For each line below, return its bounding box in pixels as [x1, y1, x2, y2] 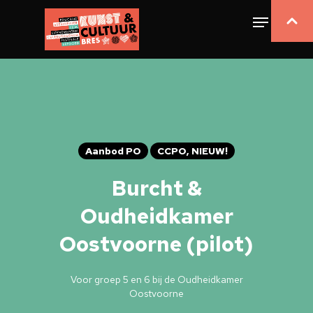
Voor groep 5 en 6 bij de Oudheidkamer [70, 273, 243, 286]
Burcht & [111, 174, 202, 202]
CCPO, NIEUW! [157, 145, 228, 157]
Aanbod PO [85, 145, 141, 157]
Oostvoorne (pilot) [59, 230, 254, 258]
